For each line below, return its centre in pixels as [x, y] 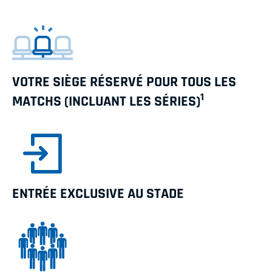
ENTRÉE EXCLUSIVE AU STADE [98, 194]
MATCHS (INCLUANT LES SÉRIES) [106, 102]
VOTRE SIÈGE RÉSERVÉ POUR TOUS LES [124, 82]
